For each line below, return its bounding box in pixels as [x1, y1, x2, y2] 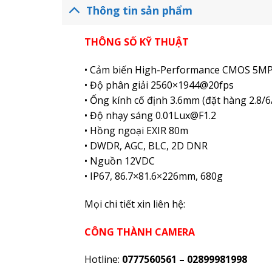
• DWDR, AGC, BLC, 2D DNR [84, 139, 208, 153]
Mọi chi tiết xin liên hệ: [84, 197, 185, 211]
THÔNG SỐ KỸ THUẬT [84, 35, 189, 49]
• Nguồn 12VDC [84, 154, 155, 168]
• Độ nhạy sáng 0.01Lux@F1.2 [84, 109, 216, 123]
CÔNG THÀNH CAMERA [84, 225, 195, 239]
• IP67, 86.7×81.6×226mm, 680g [84, 169, 223, 183]
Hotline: [84, 253, 122, 267]
